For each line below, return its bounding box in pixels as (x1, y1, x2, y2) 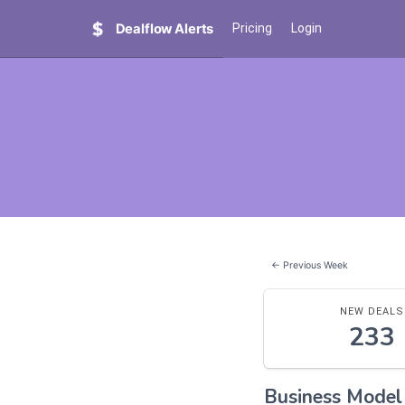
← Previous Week (271, 259, 349, 272)
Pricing (232, 21, 273, 36)
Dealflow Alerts (115, 21, 214, 38)
